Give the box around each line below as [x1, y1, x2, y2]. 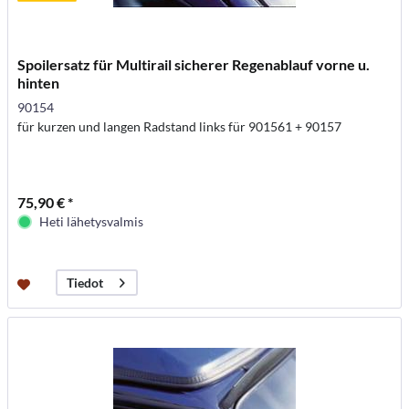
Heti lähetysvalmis [39, 214, 144, 230]
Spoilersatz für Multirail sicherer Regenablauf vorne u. [17, 56, 371, 74]
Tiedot [67, 275, 104, 291]
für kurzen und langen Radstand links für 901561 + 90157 [17, 119, 342, 135]
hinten [17, 74, 60, 92]
